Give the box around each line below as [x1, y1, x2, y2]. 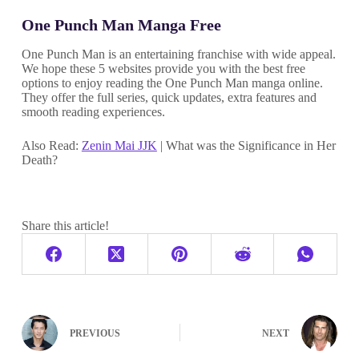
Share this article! [21, 218, 109, 232]
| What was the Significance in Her [156, 138, 336, 152]
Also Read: [21, 138, 82, 152]
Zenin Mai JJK [81, 138, 157, 152]
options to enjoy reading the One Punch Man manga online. [21, 75, 323, 90]
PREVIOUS [69, 328, 120, 340]
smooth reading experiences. [21, 104, 165, 119]
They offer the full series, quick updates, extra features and [21, 90, 317, 104]
